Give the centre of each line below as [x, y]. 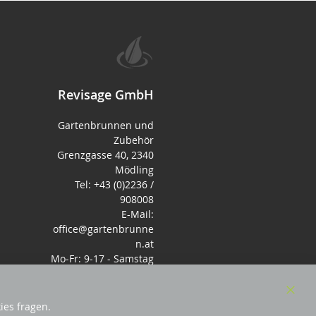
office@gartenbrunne [103, 229]
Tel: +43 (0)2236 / [114, 184]
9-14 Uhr [133, 273]
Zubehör [134, 140]
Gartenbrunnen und [106, 125]
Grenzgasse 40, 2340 [105, 154]
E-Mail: [138, 214]
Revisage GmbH [106, 94]
